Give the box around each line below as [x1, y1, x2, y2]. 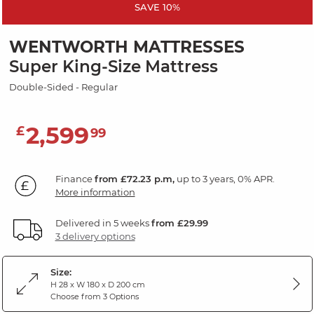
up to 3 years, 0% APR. [174, 173, 275, 185]
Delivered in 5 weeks [55, 217, 151, 229]
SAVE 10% [134, 1, 180, 13]
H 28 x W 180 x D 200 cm [50, 280, 145, 290]
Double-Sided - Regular [8, 81, 118, 93]
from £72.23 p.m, [94, 173, 175, 185]
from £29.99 [151, 217, 208, 229]
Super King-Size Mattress [8, 57, 218, 77]
